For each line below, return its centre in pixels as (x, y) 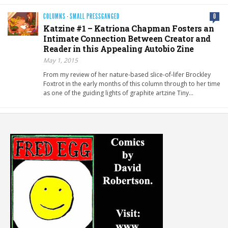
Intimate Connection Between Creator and (127, 39)
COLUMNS (54, 17)
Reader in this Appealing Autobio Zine (119, 49)
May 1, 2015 (61, 61)
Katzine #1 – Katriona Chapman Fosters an (129, 28)
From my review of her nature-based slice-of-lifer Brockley (127, 75)
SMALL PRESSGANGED (95, 17)
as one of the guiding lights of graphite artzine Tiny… (118, 93)
